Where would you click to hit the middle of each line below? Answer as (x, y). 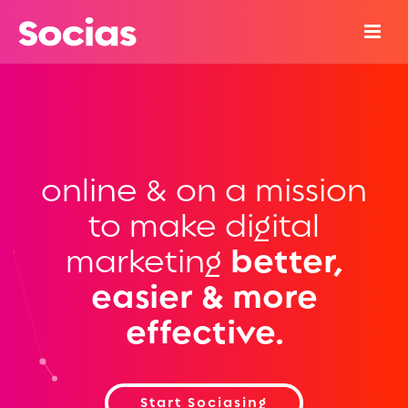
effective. (204, 332)
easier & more (204, 297)
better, (286, 261)
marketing (143, 261)
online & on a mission (204, 190)
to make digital (204, 226)
